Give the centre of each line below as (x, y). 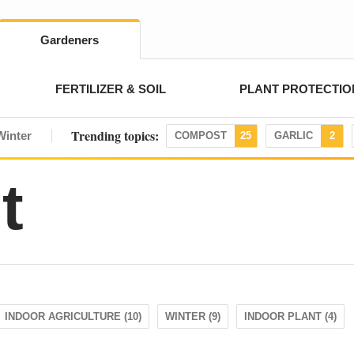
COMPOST (201, 136)
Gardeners (70, 40)
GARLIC (294, 136)
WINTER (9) (193, 316)
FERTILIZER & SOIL (111, 89)
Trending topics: (115, 136)
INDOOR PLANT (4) (290, 316)
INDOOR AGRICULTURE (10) (73, 316)
